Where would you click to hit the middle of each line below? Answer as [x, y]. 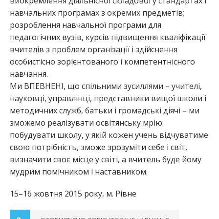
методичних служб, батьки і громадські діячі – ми [105, 111]
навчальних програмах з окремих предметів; [97, 13]
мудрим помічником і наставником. [79, 172]
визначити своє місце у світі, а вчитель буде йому [106, 160]
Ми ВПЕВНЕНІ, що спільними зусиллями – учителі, [106, 86]
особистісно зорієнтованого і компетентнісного [102, 62]
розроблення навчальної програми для [86, 25]
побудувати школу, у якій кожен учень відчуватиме [109, 135]
